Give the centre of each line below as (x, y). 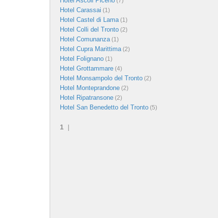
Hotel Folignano (82, 58)
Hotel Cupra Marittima (91, 49)
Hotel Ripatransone (87, 97)
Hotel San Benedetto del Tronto (104, 107)
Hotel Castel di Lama (89, 19)
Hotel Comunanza (85, 39)
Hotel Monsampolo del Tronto (101, 78)
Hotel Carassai (81, 10)
